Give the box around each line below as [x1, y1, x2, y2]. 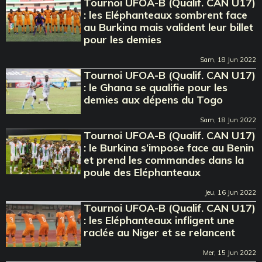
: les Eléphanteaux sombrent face [84, 8, 248, 22]
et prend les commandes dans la [84, 153, 244, 167]
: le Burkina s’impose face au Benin [84, 140, 254, 154]
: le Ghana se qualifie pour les [84, 80, 228, 94]
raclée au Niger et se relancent [84, 225, 236, 239]
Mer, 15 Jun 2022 [203, 248, 256, 257]
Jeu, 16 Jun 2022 [205, 188, 256, 196]
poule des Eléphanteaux [84, 165, 201, 179]
